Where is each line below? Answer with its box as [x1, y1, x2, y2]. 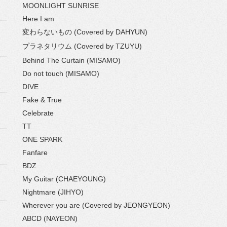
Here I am [22, 15, 54, 23]
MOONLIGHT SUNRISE [22, 2, 99, 10]
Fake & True [22, 96, 62, 104]
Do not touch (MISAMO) [22, 69, 99, 78]
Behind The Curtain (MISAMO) [22, 56, 121, 64]
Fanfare [22, 148, 48, 157]
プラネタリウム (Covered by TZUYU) [22, 42, 142, 50]
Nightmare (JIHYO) [22, 188, 84, 196]
